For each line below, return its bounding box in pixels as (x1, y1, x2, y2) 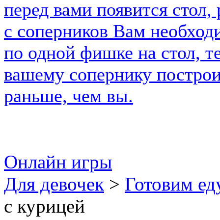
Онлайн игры (4, 151, 112, 172)
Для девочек (4, 173, 104, 194)
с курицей (4, 195, 85, 217)
